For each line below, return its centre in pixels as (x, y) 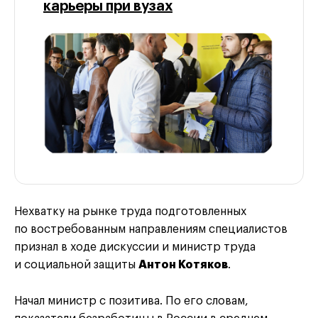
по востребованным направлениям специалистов (151, 229)
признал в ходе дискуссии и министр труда (135, 247)
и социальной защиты (76, 264)
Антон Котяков (183, 264)
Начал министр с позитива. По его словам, (131, 301)
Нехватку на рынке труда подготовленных (130, 211)
